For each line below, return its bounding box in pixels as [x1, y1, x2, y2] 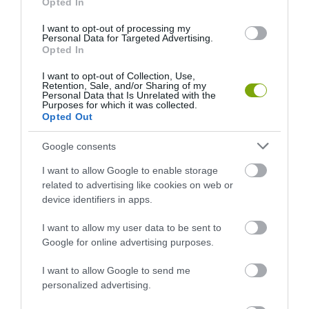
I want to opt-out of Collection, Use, [42, 70, 195, 81]
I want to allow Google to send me [42, 265, 190, 276]
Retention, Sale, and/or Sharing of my [42, 80, 206, 91]
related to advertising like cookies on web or [42, 179, 233, 190]
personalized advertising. [42, 279, 151, 290]
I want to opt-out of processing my [42, 23, 190, 34]
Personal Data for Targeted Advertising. [42, 32, 213, 43]
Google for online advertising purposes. [42, 237, 214, 248]
